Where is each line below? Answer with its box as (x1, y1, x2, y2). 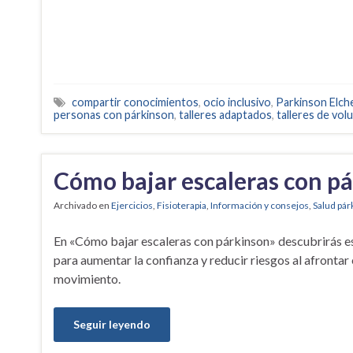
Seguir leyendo (73, 317, 150, 331)
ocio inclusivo (203, 95, 271, 109)
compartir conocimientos (72, 95, 199, 109)
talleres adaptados (179, 107, 272, 121)
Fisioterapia (157, 199, 206, 211)
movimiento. (54, 270, 121, 286)
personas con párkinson (54, 107, 174, 121)
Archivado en (54, 199, 111, 211)
